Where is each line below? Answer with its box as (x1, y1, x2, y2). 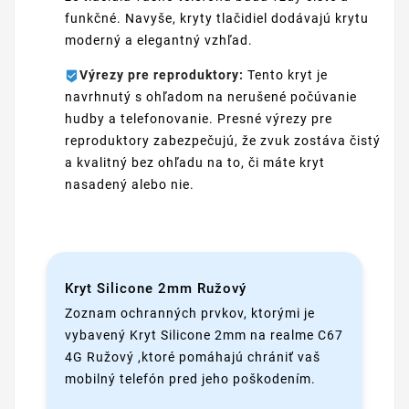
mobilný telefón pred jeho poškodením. (65, 371, 316, 386)
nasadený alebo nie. (65, 177, 194, 193)
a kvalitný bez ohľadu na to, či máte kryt (65, 155, 325, 171)
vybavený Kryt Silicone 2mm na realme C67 (65, 327, 343, 342)
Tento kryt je (244, 68, 328, 83)
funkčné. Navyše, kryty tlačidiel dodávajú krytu (65, 11, 369, 26)
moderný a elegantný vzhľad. (65, 33, 253, 48)
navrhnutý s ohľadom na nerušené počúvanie (65, 89, 357, 105)
